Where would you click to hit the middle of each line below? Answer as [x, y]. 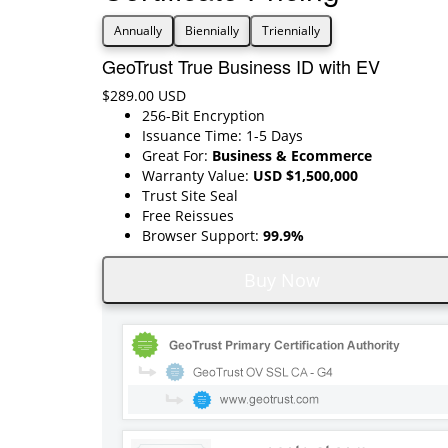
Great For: [177, 155]
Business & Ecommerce [292, 155]
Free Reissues [188, 215]
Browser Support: [202, 235]
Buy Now [282, 279]
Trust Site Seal [190, 195]
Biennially [212, 30]
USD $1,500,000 [305, 175]
